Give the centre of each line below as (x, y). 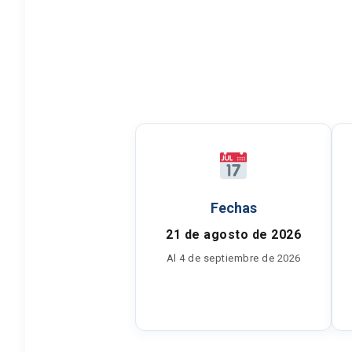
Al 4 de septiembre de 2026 (233, 258)
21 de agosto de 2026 (233, 235)
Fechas (233, 208)
